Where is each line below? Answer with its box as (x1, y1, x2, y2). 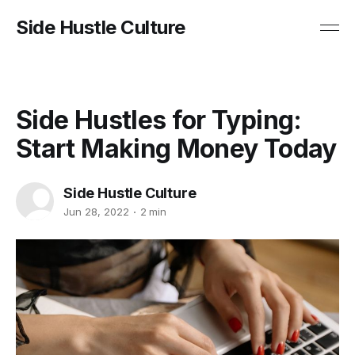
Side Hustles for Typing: (16, 105, 302, 136)
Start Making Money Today (16, 133, 337, 164)
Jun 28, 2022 (63, 205, 129, 219)
